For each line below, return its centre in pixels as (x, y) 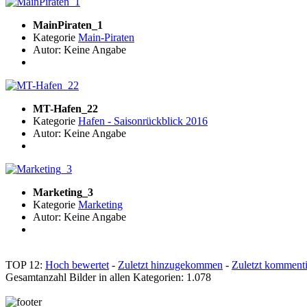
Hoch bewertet (77, 265)
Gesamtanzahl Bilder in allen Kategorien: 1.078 (108, 278)
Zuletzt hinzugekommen (170, 265)
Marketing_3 (63, 193)
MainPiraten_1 (68, 25)
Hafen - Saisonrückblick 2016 (143, 121)
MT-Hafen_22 (65, 109)
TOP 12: (25, 265)
